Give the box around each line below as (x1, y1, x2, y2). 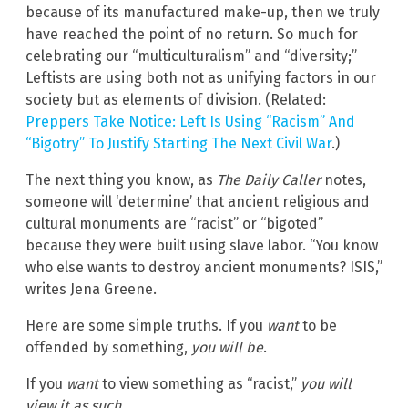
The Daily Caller (217, 170, 321, 189)
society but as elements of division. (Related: (25, 90, 326, 108)
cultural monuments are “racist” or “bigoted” (25, 214, 323, 232)
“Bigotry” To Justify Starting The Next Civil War (25, 134, 331, 152)
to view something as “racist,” (98, 374, 301, 393)
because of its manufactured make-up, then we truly (25, 3, 380, 21)
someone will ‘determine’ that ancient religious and (25, 192, 370, 210)
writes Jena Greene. (25, 280, 157, 298)
